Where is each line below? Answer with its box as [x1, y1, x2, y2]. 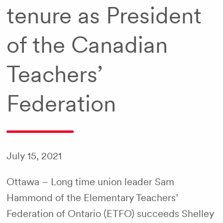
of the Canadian [6, 31, 168, 58]
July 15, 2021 [6, 150, 62, 162]
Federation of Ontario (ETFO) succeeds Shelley [6, 208, 214, 220]
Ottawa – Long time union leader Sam [6, 176, 174, 188]
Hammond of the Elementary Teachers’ [6, 192, 178, 204]
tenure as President [6, 1, 202, 29]
